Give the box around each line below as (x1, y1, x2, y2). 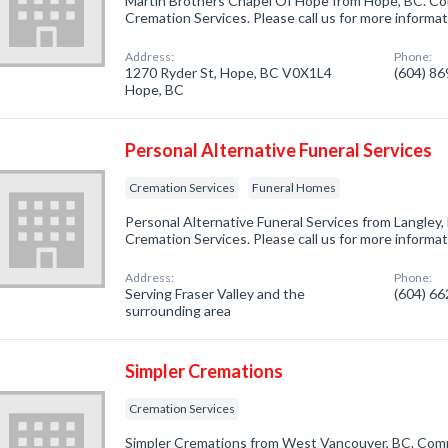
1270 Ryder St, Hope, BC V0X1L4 (125, 64, 333, 81)
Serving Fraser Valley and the (125, 285, 306, 302)
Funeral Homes (252, 180, 337, 195)
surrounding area (125, 302, 232, 319)
